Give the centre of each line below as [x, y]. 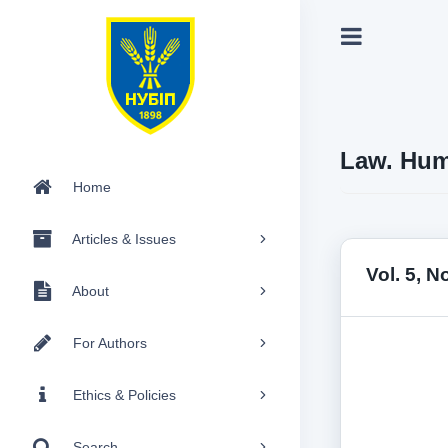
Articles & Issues [124, 238]
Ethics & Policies [124, 394]
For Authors [110, 342]
